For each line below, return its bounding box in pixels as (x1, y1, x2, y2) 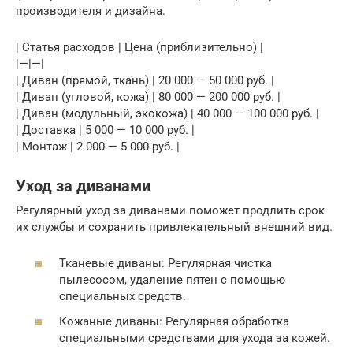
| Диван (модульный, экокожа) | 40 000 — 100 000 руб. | (16, 106, 319, 121)
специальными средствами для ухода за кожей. (59, 330, 330, 345)
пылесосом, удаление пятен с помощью (59, 273, 285, 288)
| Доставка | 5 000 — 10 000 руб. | (16, 122, 195, 137)
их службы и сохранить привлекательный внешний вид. (16, 219, 333, 234)
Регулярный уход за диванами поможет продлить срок (16, 203, 325, 217)
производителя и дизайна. (16, 3, 165, 18)
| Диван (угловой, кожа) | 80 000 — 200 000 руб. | (16, 89, 281, 104)
